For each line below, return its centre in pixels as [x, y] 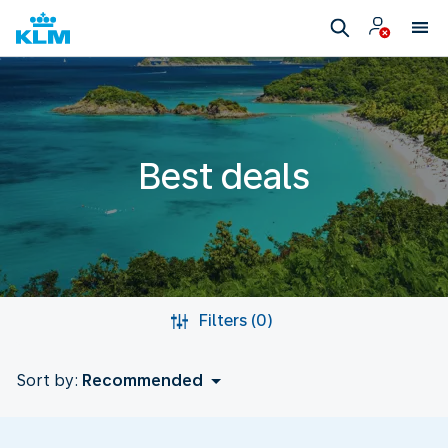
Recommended [142, 380]
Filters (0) [236, 320]
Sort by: [47, 380]
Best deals [224, 176]
